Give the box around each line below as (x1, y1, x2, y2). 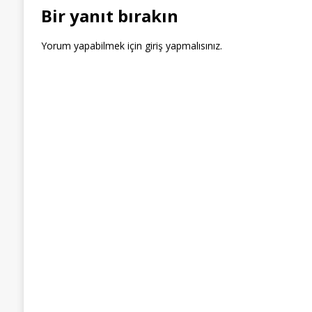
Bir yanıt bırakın (40, 3, 178, 27)
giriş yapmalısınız (144, 38, 220, 52)
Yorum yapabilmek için (40, 38, 145, 52)
